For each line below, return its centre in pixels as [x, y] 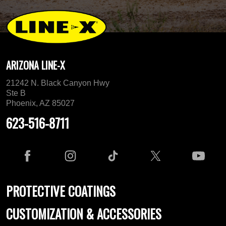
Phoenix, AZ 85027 [40, 103]
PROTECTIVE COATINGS [61, 191]
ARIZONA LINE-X [36, 65]
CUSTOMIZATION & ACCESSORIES [84, 214]
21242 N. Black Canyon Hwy [58, 83]
